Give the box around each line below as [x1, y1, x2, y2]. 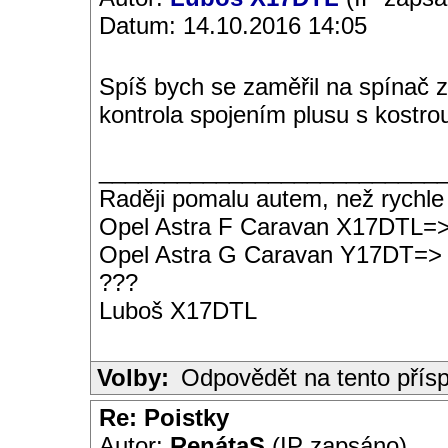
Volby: [97, 364, 169, 391]
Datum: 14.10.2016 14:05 [99, 12, 367, 39]
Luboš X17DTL [99, 297, 257, 324]
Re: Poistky [99, 404, 229, 431]
